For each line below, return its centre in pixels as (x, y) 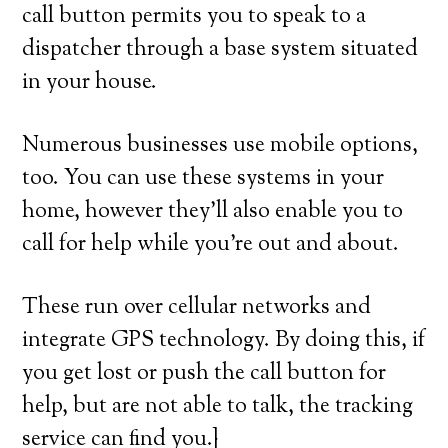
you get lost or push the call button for (204, 374)
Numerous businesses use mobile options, (220, 146)
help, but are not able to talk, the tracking (218, 407)
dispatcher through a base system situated (220, 50)
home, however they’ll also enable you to (213, 212)
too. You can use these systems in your (203, 179)
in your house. (90, 83)
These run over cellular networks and (197, 308)
